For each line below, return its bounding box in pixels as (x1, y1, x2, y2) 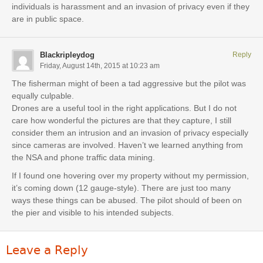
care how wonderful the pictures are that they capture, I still (12, 115, 231, 125)
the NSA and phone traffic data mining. (12, 152, 155, 162)
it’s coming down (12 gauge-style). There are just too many (12, 183, 231, 193)
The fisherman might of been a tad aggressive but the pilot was (12, 78, 246, 88)
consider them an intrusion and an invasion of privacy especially (12, 127, 248, 137)
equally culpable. (12, 90, 74, 100)
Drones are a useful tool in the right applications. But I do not (12, 103, 237, 113)
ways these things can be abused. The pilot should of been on (12, 195, 242, 205)
